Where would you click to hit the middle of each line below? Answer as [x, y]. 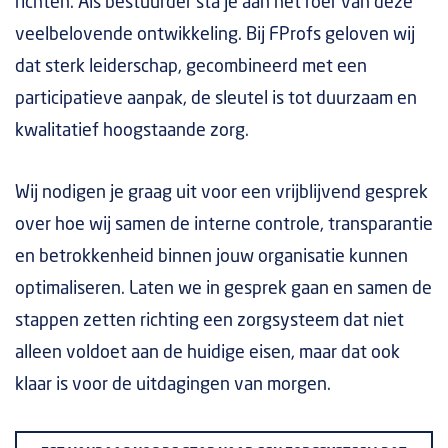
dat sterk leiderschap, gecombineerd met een [191, 66]
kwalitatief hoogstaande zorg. [132, 130]
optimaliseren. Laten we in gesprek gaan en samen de [223, 288]
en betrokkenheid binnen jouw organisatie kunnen [211, 256]
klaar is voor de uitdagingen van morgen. [173, 384]
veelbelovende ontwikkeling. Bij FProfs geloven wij [215, 34]
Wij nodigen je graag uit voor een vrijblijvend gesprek [221, 192]
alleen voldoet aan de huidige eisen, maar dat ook [207, 352]
